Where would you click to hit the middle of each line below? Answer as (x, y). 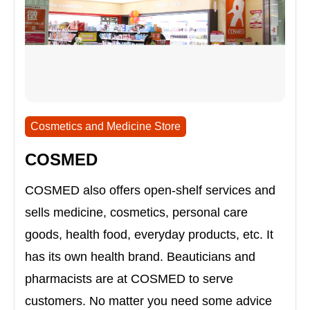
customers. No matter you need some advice (148, 301)
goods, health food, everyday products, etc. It (149, 235)
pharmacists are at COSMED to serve (129, 279)
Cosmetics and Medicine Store (106, 127)
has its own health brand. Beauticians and (140, 257)
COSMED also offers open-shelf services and (150, 191)
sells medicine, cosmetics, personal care (136, 213)
